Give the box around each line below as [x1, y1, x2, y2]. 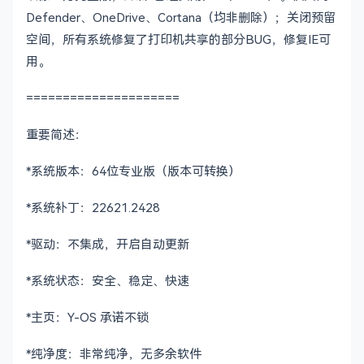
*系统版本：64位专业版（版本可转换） [26, 162, 240, 179]
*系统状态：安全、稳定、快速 [26, 272, 189, 288]
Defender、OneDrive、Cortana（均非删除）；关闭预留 [26, 9, 336, 25]
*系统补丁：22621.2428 [26, 199, 160, 215]
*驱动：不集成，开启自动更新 [26, 236, 189, 252]
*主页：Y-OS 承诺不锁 [26, 309, 149, 325]
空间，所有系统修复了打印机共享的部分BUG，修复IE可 [26, 31, 331, 47]
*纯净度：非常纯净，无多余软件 [26, 345, 201, 362]
